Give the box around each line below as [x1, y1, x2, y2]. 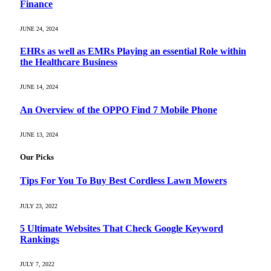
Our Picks [20, 152, 54, 162]
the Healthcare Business [20, 57, 117, 68]
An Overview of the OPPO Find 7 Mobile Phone [20, 104, 217, 115]
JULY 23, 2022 [20, 202, 57, 209]
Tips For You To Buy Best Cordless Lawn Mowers [20, 175, 227, 186]
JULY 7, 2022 [20, 261, 54, 268]
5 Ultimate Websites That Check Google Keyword [20, 223, 223, 233]
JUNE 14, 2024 [20, 83, 58, 91]
